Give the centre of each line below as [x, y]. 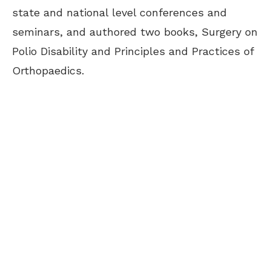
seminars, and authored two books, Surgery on [135, 31]
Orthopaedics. [48, 70]
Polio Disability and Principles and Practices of [133, 51]
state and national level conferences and [119, 12]
